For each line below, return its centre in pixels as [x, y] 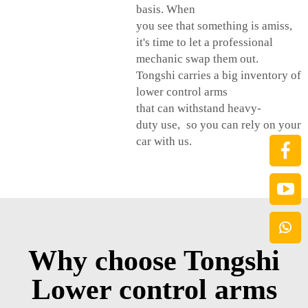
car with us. [165, 142]
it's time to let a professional [205, 43]
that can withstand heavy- [199, 109]
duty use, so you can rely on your [219, 125]
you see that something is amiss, [214, 26]
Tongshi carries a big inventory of [219, 76]
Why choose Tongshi [154, 261]
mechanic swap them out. [197, 59]
